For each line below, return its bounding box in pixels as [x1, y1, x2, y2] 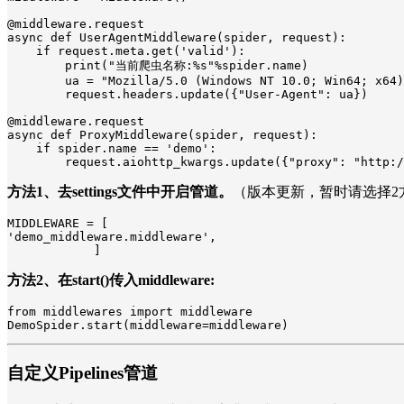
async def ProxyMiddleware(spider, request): [7, 127, 317, 142]
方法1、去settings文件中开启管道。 [7, 183, 233, 199]
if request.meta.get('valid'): [7, 43, 245, 58]
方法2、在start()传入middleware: [7, 271, 215, 288]
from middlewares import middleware [7, 304, 252, 318]
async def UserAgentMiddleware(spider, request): [7, 30, 346, 44]
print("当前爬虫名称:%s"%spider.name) [7, 58, 308, 72]
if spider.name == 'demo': [7, 141, 216, 155]
